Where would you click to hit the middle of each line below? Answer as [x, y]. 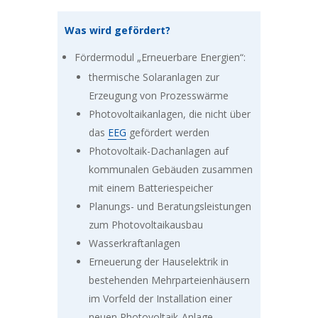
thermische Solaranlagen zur [154, 77]
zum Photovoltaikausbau [146, 225]
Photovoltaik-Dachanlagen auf [158, 151]
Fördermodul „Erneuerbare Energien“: [160, 57]
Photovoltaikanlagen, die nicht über [169, 114]
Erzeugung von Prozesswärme [158, 96]
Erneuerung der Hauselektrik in [158, 262]
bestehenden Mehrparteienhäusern [169, 280]
